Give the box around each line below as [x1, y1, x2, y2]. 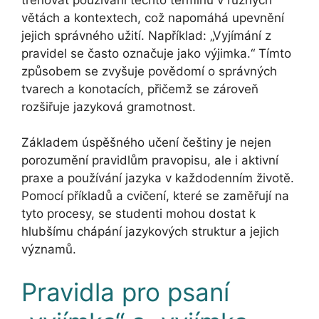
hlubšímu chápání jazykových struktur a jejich [21, 224, 279, 239]
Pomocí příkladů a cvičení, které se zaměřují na [21, 189, 289, 204]
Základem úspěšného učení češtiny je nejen [21, 135, 271, 150]
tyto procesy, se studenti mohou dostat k [21, 206, 256, 221]
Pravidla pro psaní [21, 276, 229, 307]
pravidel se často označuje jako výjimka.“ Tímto [21, 46, 291, 61]
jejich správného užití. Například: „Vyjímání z [21, 28, 271, 43]
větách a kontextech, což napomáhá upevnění [21, 10, 284, 25]
